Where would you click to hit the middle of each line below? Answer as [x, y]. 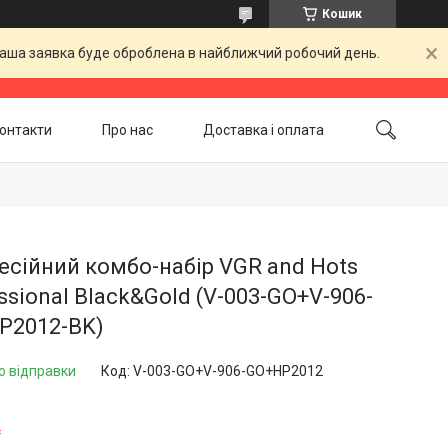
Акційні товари [275, 174]
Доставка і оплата [263, 129]
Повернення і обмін [112, 174]
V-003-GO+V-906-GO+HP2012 [228, 371]
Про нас [127, 129]
